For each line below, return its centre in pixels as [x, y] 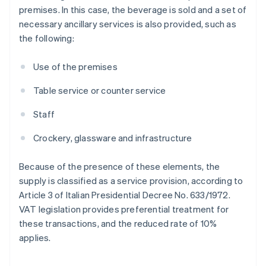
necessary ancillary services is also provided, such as [128, 24]
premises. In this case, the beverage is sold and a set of [133, 10]
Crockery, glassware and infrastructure [113, 138]
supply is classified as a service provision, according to [131, 181]
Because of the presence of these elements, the [120, 167]
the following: [47, 38]
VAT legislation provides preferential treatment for [124, 209]
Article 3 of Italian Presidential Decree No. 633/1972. [125, 195]
